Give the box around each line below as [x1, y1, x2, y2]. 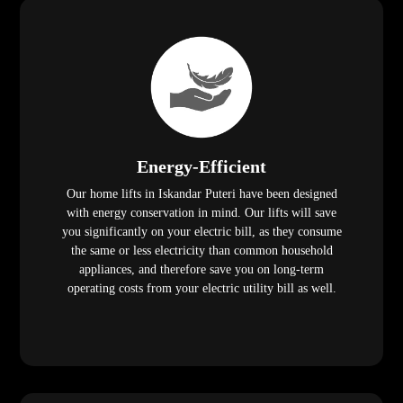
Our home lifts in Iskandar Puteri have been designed [66, 187, 337, 201]
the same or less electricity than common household [70, 244, 333, 258]
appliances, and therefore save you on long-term [79, 263, 324, 277]
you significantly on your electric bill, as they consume [61, 225, 342, 239]
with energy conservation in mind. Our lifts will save [67, 206, 336, 220]
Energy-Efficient [137, 157, 266, 177]
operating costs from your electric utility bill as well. [67, 282, 336, 296]
